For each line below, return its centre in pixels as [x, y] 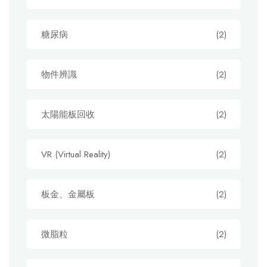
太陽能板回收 [68, 114]
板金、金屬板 [68, 194]
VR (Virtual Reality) [76, 154]
